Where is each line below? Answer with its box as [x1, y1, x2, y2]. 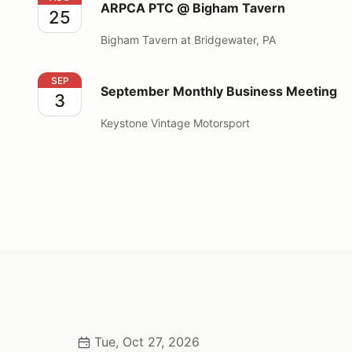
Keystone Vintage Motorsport [101, 115, 250, 130]
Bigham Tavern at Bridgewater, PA [101, 32, 276, 46]
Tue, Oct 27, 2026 [90, 334, 200, 350]
